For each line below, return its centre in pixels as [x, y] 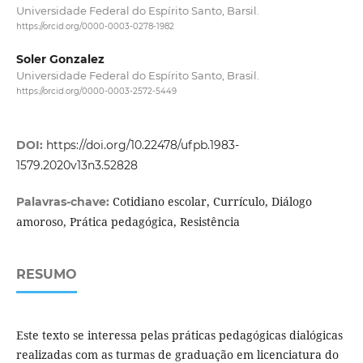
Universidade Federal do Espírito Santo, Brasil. [137, 76]
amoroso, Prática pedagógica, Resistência [128, 221]
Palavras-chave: [64, 201]
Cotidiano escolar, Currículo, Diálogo [212, 201]
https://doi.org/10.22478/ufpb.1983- [142, 145]
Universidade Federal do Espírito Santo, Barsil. [137, 10]
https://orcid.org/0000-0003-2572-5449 [96, 92]
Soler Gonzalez [60, 60]
